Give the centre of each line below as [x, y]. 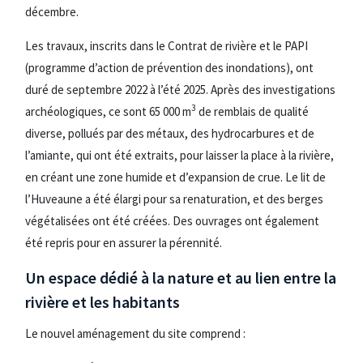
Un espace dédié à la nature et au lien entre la [181, 278]
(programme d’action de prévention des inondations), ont [169, 68]
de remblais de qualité [252, 111]
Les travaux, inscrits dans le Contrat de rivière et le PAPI [167, 46]
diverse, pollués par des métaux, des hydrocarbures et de [170, 133]
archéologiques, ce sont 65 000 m [108, 111]
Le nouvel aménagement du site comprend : [135, 333]
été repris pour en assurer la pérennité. [124, 243]
